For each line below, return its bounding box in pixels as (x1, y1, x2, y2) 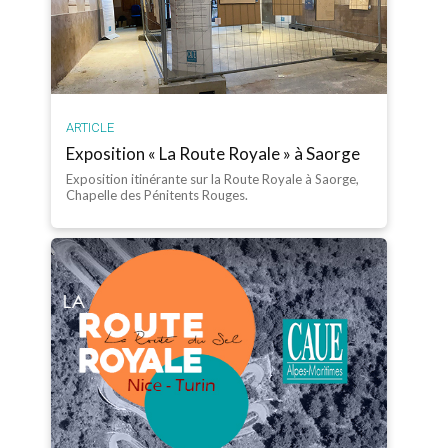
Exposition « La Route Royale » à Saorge (66, 142, 361, 164)
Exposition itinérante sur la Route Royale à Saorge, (66, 170, 360, 187)
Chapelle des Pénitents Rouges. (66, 186, 249, 203)
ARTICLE (66, 119, 115, 135)
